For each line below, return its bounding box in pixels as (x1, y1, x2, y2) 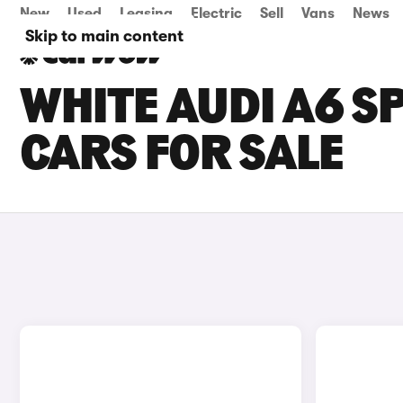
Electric (191, 5, 242, 22)
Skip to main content (25, 27, 184, 45)
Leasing (120, 5, 173, 22)
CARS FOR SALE (20, 131, 344, 182)
